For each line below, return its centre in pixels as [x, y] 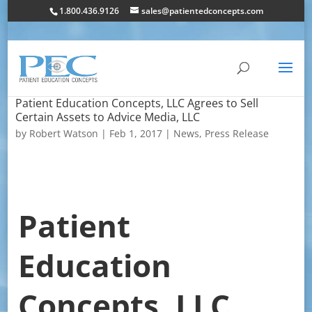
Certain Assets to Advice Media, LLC [107, 117]
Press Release [236, 133]
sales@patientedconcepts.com [202, 11]
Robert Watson [63, 133]
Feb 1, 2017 [135, 133]
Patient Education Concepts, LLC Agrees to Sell [136, 103]
